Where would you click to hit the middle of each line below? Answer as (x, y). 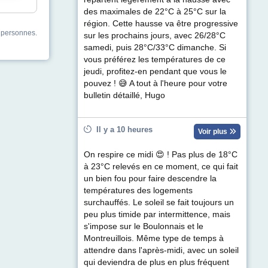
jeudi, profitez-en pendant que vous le (155, 72)
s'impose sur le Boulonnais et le (144, 227)
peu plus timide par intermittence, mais (157, 215)
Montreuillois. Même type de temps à (154, 239)
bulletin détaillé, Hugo (124, 96)
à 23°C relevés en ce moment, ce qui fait (161, 167)
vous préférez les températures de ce (155, 60)
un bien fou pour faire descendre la (150, 179)
